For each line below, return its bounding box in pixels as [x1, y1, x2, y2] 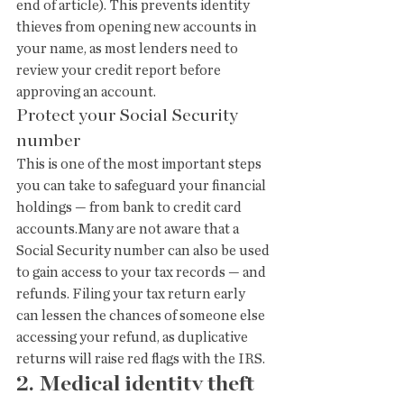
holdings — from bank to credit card [16, 200, 244, 215]
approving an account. [16, 85, 156, 99]
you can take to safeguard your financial [16, 179, 269, 193]
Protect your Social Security [16, 106, 242, 124]
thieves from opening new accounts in [16, 20, 260, 34]
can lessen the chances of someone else [16, 308, 268, 323]
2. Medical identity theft [16, 373, 254, 395]
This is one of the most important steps [16, 157, 264, 171]
